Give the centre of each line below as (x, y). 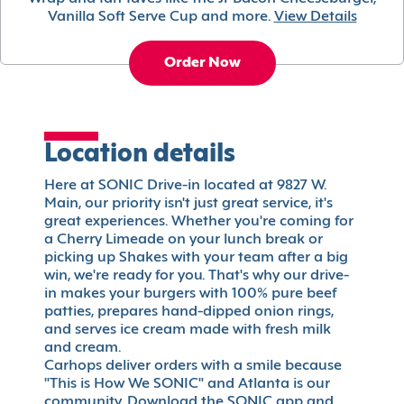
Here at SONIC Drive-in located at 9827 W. (185, 186)
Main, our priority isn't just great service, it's (188, 204)
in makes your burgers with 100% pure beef (190, 294)
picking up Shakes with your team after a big (196, 258)
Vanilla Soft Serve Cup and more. (159, 18)
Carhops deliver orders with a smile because (193, 367)
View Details (315, 18)
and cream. (83, 349)
